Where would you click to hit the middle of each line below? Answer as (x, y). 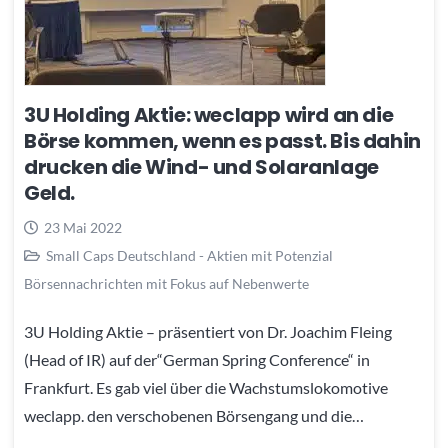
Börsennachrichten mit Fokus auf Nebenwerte (166, 284)
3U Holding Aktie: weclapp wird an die (209, 115)
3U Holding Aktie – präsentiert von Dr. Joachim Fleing (208, 331)
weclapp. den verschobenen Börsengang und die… (194, 415)
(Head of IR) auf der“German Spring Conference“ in (197, 359)
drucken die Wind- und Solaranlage (201, 167)
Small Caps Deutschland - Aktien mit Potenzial (189, 256)
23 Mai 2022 (82, 228)
